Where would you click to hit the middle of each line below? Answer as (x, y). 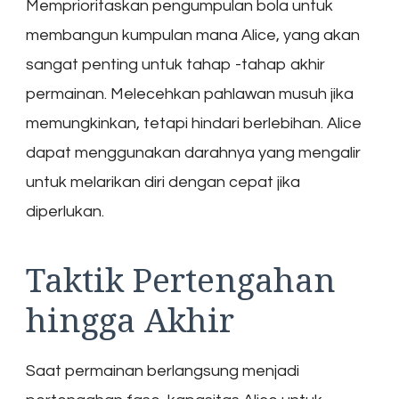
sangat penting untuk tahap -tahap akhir (175, 65)
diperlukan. (65, 212)
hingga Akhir (130, 320)
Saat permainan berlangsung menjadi (163, 370)
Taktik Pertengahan (181, 280)
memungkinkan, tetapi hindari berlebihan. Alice (194, 124)
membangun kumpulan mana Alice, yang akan (193, 36)
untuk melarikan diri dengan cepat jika (163, 183)
